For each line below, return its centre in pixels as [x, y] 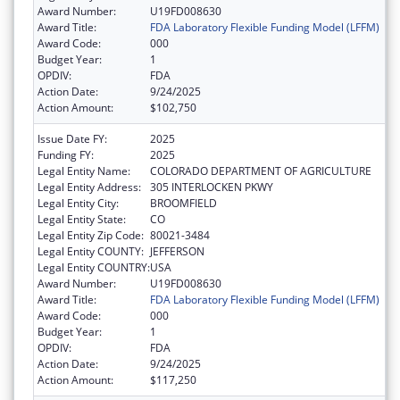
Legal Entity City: [78, 203]
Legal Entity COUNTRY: [94, 267]
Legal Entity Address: [89, 187]
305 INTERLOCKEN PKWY [212, 187]
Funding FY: [66, 154]
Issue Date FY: [72, 138]
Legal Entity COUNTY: [91, 251]
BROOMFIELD [183, 203]
